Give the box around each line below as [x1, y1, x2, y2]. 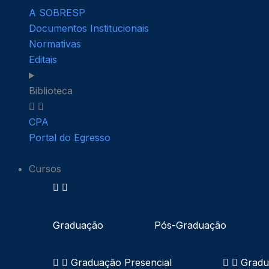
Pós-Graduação [154, 219, 226, 232]
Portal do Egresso [29, 131, 110, 144]
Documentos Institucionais [29, 22, 149, 35]
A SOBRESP [29, 7, 85, 19]
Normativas [29, 38, 81, 50]
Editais [29, 53, 57, 66]
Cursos [29, 163, 61, 175]
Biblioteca [29, 85, 73, 97]
